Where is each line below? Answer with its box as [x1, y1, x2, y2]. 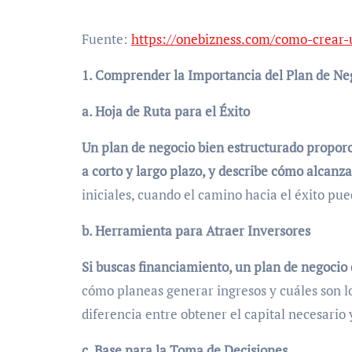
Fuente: [82, 29, 131, 48]
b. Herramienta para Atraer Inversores [82, 221, 310, 240]
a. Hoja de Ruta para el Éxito [82, 101, 250, 120]
